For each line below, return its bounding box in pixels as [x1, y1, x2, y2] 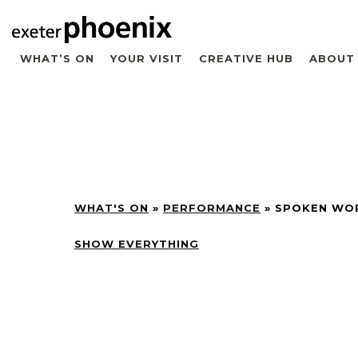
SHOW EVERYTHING [74, 237, 199, 250]
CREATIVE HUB [199, 51, 293, 65]
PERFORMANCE [163, 201, 261, 214]
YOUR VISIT [110, 51, 183, 65]
